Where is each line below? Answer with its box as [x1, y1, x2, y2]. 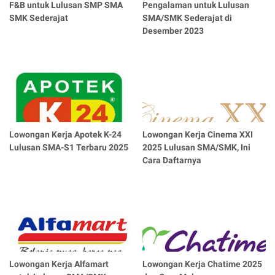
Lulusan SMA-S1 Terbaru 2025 [9, 142, 128, 153]
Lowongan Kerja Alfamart [9, 259, 109, 269]
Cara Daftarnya [142, 155, 202, 166]
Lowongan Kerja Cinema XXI [142, 130, 254, 140]
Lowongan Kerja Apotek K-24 [9, 130, 122, 140]
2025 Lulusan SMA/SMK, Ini [142, 142, 251, 153]
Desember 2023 [142, 26, 204, 36]
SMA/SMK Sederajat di [142, 13, 233, 23]
